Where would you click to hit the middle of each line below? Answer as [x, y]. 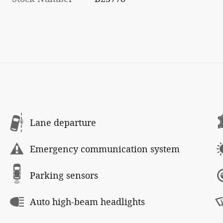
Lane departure [63, 123]
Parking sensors [64, 175]
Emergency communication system [105, 149]
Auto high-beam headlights [87, 202]
